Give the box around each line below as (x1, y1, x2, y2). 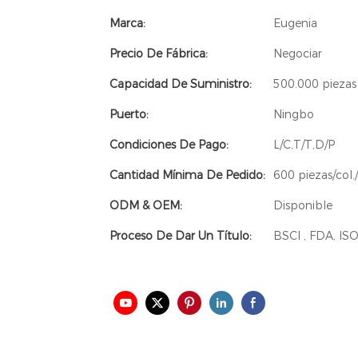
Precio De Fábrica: (109, 46, 208, 61)
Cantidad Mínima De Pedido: (109, 167, 265, 182)
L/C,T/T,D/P (273, 137, 335, 152)
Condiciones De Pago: (109, 137, 229, 152)
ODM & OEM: (109, 197, 182, 213)
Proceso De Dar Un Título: (109, 228, 252, 243)
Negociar (273, 46, 322, 61)
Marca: (109, 15, 145, 30)
